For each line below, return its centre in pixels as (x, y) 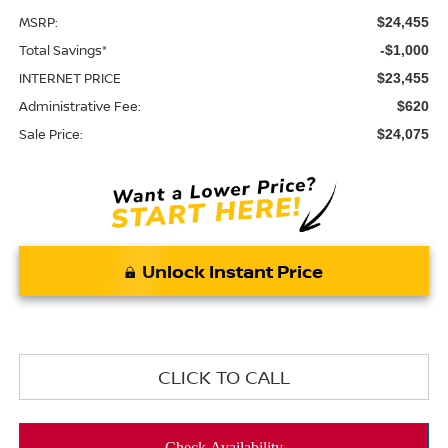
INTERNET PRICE (69, 77)
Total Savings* (62, 49)
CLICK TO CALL (224, 377)
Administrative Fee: (79, 105)
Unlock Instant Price (232, 271)
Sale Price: (50, 133)
